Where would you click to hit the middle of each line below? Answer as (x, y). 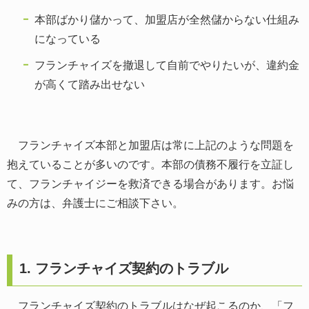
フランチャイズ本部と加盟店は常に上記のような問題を (150, 145)
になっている (68, 39)
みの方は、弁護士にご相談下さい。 (95, 203)
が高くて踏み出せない (90, 84)
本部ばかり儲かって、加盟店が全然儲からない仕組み (167, 19)
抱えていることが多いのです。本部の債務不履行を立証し (150, 164)
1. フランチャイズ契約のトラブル (124, 268)
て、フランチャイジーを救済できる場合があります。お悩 (150, 183)
